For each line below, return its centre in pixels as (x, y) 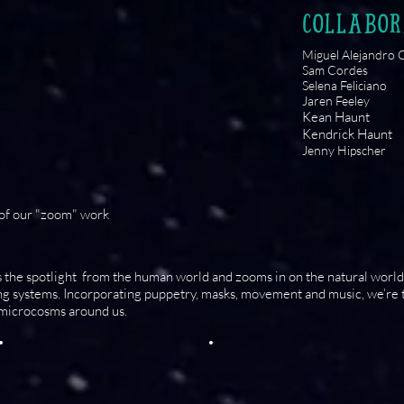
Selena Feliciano (344, 85)
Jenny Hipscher (344, 150)
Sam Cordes (335, 70)
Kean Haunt (336, 117)
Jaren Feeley (336, 101)
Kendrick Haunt (347, 134)
